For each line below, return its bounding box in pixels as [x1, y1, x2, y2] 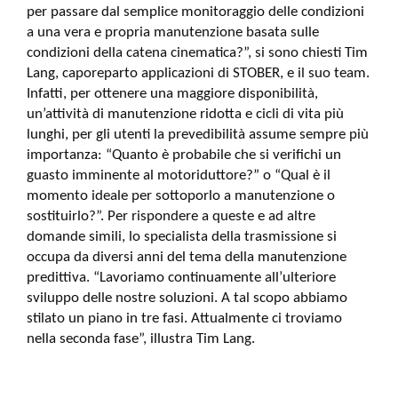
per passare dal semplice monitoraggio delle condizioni [27, 4, 364, 20]
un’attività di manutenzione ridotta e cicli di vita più [27, 107, 344, 122]
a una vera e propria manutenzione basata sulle [27, 25, 319, 40]
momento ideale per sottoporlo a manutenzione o [27, 188, 335, 203]
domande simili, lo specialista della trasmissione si [27, 229, 337, 244]
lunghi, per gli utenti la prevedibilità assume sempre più [27, 127, 369, 142]
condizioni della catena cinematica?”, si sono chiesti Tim [27, 45, 368, 60]
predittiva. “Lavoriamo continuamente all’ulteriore [27, 270, 336, 285]
